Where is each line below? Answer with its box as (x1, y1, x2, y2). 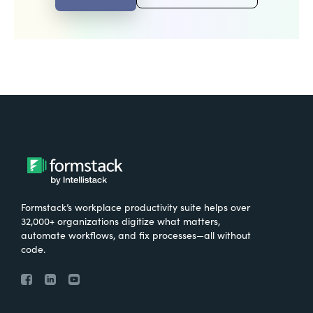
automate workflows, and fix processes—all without (21, 227, 251, 242)
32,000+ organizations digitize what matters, (21, 213, 220, 228)
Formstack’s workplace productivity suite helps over (21, 199, 250, 214)
